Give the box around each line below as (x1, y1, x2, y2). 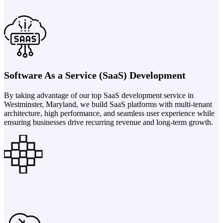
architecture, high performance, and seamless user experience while (4, 109, 215, 117)
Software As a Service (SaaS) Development (4, 69, 186, 81)
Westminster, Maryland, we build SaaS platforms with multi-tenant (4, 100, 212, 109)
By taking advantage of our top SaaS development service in (4, 91, 194, 100)
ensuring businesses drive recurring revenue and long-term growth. (4, 117, 213, 126)
